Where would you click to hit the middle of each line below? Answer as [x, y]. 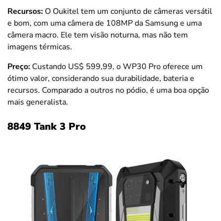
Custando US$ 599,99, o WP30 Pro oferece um [116, 67]
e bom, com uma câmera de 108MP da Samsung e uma [105, 23]
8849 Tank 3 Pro [47, 127]
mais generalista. [38, 102]
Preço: [19, 67]
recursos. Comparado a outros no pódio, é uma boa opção [108, 90]
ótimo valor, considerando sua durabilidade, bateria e [101, 78]
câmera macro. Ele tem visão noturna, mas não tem [98, 35]
